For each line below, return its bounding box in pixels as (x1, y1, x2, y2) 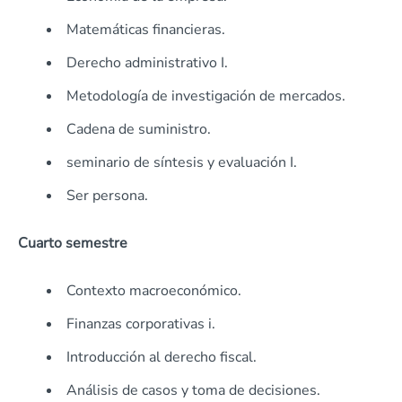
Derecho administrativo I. (66, 53, 228, 74)
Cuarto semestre (18, 233, 127, 254)
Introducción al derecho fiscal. (66, 347, 257, 368)
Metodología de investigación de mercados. (66, 86, 345, 107)
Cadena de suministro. (66, 119, 211, 140)
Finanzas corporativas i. (66, 314, 215, 335)
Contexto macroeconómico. (66, 281, 241, 301)
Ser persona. (66, 186, 148, 206)
